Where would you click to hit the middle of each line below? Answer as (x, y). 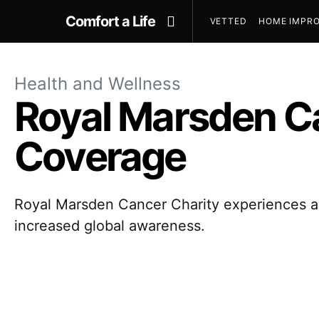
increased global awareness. (110, 226)
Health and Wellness (98, 84)
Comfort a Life (110, 21)
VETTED (228, 21)
